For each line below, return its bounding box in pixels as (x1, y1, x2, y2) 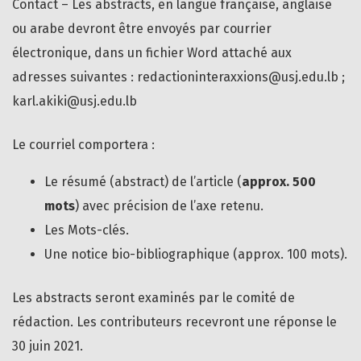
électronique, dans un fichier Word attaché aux (12, 45, 292, 61)
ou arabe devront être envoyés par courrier (12, 21, 272, 37)
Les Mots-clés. (44, 222, 129, 239)
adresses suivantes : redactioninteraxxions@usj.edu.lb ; (12, 69, 345, 85)
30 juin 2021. (12, 338, 83, 355)
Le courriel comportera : (12, 137, 155, 153)
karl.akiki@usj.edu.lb (12, 93, 137, 110)
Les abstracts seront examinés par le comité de (12, 290, 295, 306)
